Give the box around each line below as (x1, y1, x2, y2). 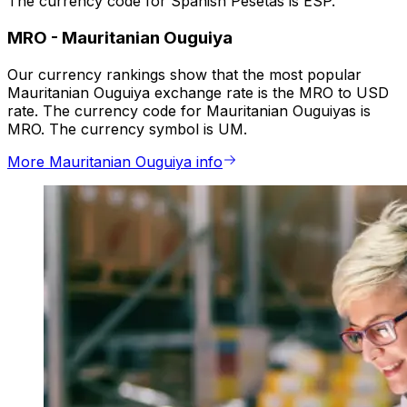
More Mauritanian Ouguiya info (7, 152, 223, 171)
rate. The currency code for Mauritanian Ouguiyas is (7, 101, 371, 120)
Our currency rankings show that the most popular (7, 65, 362, 84)
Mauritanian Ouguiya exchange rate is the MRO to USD (7, 83, 389, 102)
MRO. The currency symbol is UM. (7, 119, 247, 138)
